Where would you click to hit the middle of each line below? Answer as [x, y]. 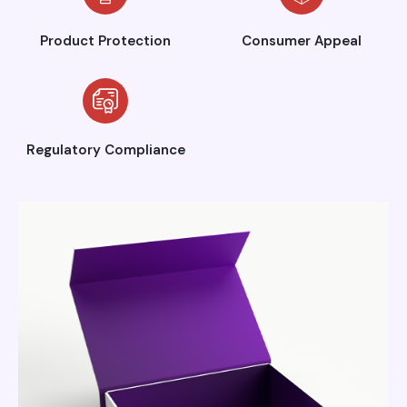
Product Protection [105, 41]
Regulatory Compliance [105, 150]
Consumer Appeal [302, 41]
